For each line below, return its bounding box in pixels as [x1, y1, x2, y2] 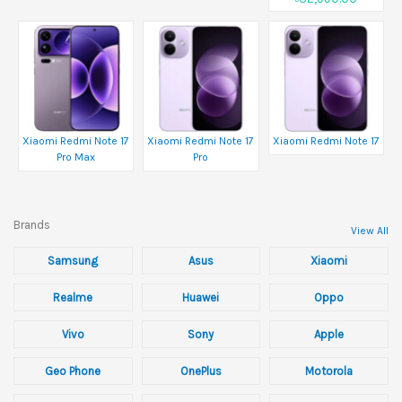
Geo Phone [45, 364, 101, 379]
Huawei [182, 291, 220, 305]
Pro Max [57, 151, 96, 164]
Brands [13, 218, 50, 232]
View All [351, 224, 389, 238]
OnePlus [179, 364, 222, 379]
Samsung [48, 254, 99, 268]
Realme [53, 291, 93, 305]
